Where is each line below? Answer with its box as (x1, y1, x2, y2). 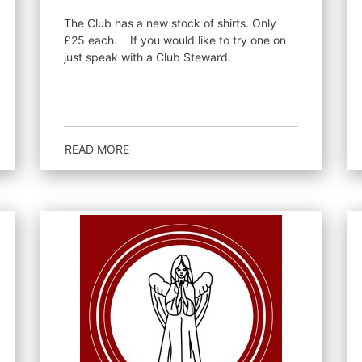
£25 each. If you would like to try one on (63, 33, 130, 47)
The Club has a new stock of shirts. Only (63, 16, 276, 30)
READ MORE (64, 141, 129, 156)
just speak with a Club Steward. (63, 50, 231, 64)
